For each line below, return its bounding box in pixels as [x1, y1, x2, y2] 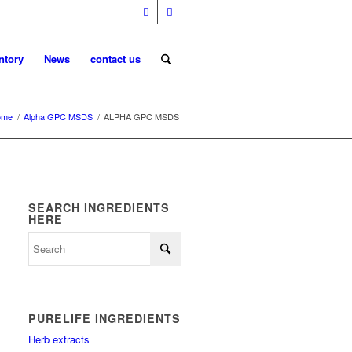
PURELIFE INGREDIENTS [28, 310, 181, 326]
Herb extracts [28, 332, 90, 346]
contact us [90, 51, 141, 66]
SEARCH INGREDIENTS [28, 200, 170, 215]
